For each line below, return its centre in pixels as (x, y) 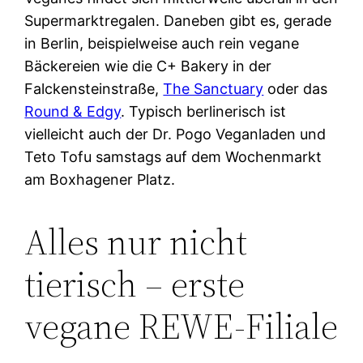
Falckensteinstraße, (94, 89)
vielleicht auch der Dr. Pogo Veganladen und (175, 135)
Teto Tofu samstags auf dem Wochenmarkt (173, 157)
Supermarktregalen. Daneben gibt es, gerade (178, 21)
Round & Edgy (73, 112)
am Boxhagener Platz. (100, 180)
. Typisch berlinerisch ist (204, 112)
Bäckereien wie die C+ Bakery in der (148, 66)
